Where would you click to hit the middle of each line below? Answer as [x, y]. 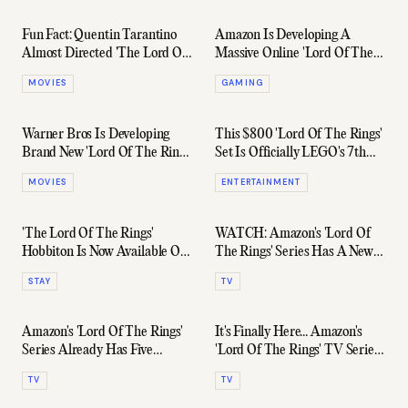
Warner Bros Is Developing [96, 135]
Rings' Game [250, 72]
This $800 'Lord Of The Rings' [299, 135]
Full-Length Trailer [269, 270]
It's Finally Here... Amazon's [289, 333]
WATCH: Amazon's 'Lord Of [293, 234]
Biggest [235, 172]
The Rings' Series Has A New [294, 252]
